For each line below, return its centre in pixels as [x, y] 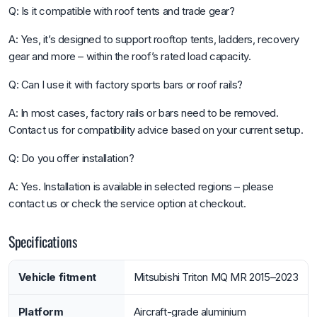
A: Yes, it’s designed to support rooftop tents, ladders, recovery [154, 39]
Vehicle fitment [57, 277]
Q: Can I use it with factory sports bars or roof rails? [126, 84]
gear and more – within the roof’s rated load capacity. [130, 56]
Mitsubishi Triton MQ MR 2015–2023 [216, 277]
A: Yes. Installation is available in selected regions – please [141, 186]
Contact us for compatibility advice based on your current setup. [156, 129]
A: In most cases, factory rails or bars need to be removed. [144, 113]
